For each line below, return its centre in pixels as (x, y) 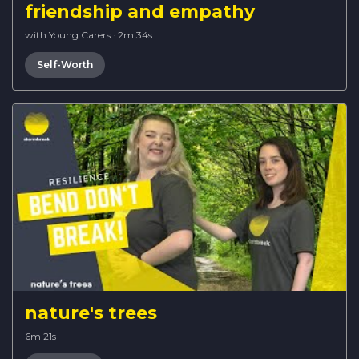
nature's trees (91, 313)
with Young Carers (68, 35)
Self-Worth (65, 65)
